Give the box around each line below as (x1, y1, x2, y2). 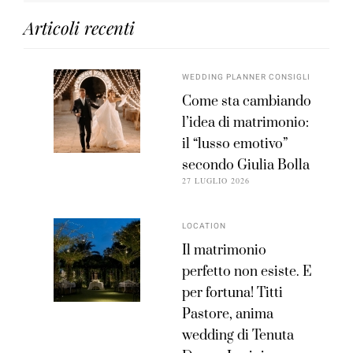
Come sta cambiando (182, 92, 312, 110)
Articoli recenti (24, 15, 135, 39)
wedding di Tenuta (182, 326, 295, 344)
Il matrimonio (182, 241, 267, 259)
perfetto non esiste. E (182, 262, 313, 281)
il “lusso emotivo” (182, 135, 288, 153)
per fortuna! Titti (182, 284, 284, 302)
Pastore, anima (182, 305, 274, 323)
